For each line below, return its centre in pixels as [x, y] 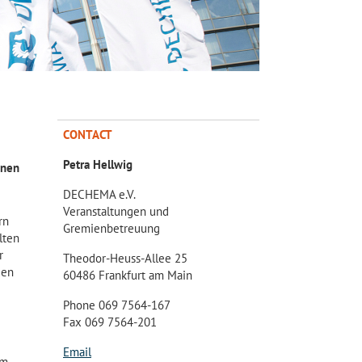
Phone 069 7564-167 [117, 305]
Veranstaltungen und [116, 211]
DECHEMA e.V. [99, 194]
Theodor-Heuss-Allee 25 [125, 258]
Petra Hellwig [98, 164]
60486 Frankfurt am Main [128, 275]
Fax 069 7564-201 [110, 322]
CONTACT [88, 135]
